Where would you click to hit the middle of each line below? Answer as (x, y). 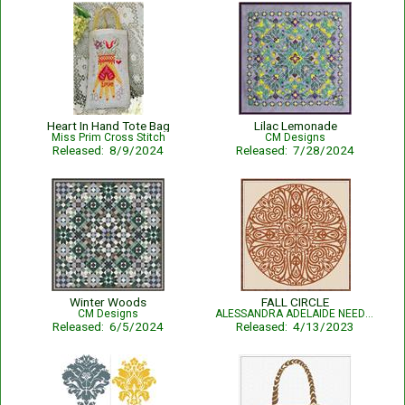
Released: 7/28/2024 (295, 150)
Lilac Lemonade (295, 126)
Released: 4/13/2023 (295, 326)
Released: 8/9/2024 (108, 150)
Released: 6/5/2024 (108, 326)
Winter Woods (108, 302)
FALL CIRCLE (295, 302)
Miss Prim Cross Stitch (108, 137)
